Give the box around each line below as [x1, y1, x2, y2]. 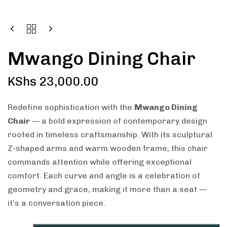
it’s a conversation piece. [8, 198, 105, 208]
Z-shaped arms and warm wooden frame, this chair [8, 143, 208, 153]
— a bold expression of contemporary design [30, 116, 207, 126]
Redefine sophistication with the [8, 102, 134, 112]
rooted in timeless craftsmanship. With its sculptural [8, 129, 212, 139]
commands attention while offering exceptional [8, 157, 192, 167]
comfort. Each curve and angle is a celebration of [8, 170, 200, 180]
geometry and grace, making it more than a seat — [8, 184, 207, 194]
